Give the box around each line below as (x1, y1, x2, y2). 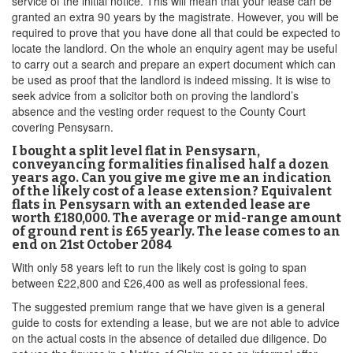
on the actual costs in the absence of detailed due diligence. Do (12, 330, 327, 346)
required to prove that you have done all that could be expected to (12, 24, 340, 40)
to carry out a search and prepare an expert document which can (12, 56, 336, 72)
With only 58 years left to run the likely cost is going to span (12, 259, 307, 275)
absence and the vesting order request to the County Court (12, 103, 306, 119)
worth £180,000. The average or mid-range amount (12, 210, 341, 225)
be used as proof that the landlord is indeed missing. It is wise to (12, 72, 331, 87)
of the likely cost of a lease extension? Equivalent (12, 184, 332, 199)
